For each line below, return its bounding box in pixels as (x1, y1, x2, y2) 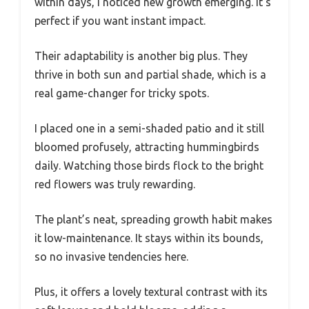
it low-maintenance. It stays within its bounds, (34, 231, 263, 244)
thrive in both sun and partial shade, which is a (34, 68, 266, 81)
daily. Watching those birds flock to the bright (34, 159, 263, 172)
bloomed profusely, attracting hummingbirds (34, 140, 259, 153)
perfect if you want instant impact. (34, 14, 206, 27)
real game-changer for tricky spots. (34, 86, 209, 99)
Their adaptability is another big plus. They (34, 49, 248, 62)
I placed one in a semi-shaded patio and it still (34, 121, 264, 134)
